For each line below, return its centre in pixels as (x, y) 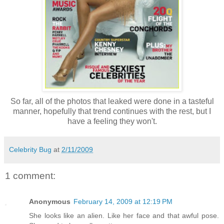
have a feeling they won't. (112, 121)
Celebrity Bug (30, 150)
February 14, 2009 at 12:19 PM (123, 202)
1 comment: (30, 176)
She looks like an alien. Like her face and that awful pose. (124, 216)
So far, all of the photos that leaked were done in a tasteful (112, 101)
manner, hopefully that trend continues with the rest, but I (112, 111)
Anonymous (50, 202)
